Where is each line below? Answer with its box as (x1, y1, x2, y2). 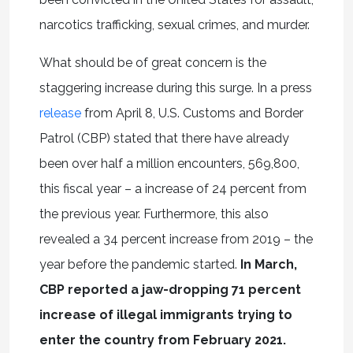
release (39, 106, 81, 121)
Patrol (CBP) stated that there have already (39, 131, 289, 147)
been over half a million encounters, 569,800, (39, 156, 299, 172)
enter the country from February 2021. (39, 333, 286, 348)
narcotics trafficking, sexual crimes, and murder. (39, 17, 310, 33)
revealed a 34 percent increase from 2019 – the (39, 232, 313, 247)
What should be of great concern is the (39, 55, 266, 71)
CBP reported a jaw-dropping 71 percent (39, 282, 301, 298)
